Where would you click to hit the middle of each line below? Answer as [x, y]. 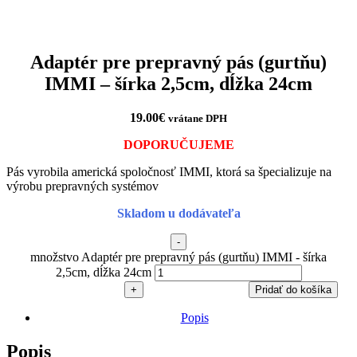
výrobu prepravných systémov [82, 186]
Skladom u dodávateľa [178, 213]
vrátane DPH [198, 118]
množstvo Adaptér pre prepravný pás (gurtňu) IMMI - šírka [178, 257]
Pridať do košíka [294, 289]
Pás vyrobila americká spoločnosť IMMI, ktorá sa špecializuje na [169, 171]
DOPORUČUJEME [178, 144]
